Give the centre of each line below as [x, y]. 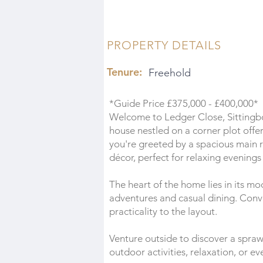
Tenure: [124, 72]
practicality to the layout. [163, 211]
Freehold [170, 73]
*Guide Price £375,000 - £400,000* [184, 103]
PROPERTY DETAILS [164, 45]
